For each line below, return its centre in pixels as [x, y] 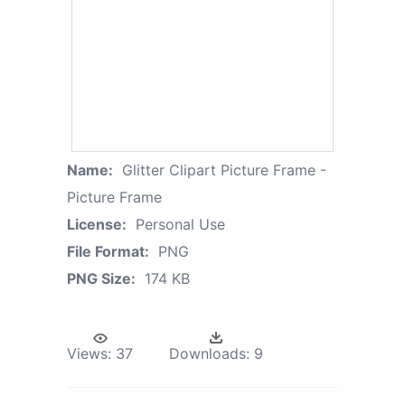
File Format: [108, 251]
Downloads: [209, 353]
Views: [89, 353]
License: [97, 224]
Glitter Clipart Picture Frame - [224, 170]
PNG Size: [101, 278]
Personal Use [180, 224]
